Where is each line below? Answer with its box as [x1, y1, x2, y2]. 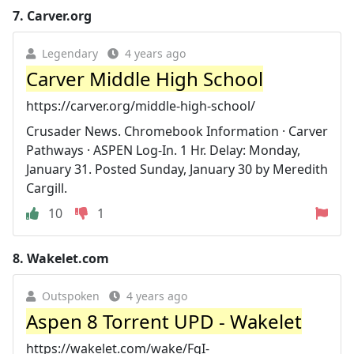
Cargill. [26, 179, 67, 197]
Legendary [42, 45, 98, 61]
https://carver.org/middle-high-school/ [26, 96, 255, 115]
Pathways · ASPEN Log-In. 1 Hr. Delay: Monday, [26, 141, 300, 159]
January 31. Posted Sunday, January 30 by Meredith [26, 160, 328, 178]
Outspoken [42, 288, 100, 303]
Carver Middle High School [26, 65, 263, 92]
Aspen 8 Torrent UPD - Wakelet [26, 307, 302, 334]
